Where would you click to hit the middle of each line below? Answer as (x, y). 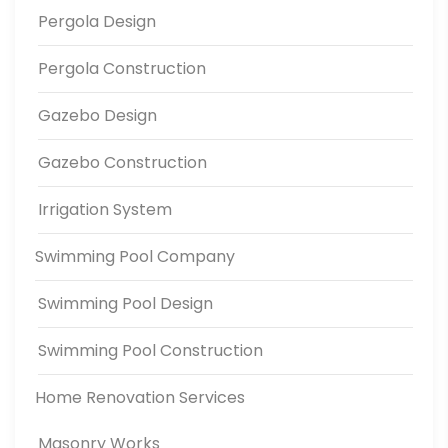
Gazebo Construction (122, 163)
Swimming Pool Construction (150, 351)
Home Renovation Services (140, 398)
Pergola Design (97, 22)
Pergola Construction (122, 69)
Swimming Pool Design (125, 304)
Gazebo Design (97, 116)
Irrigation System (105, 210)
